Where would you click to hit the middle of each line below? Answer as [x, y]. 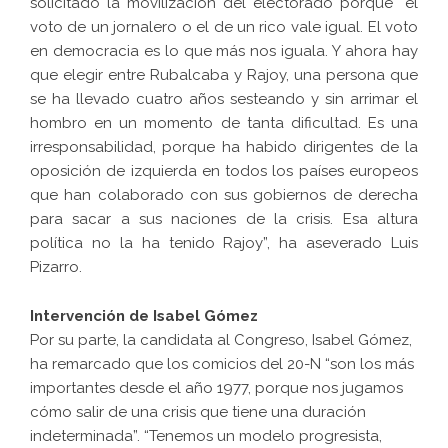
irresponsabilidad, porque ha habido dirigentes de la [224, 147]
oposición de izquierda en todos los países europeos [224, 171]
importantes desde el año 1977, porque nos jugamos [216, 388]
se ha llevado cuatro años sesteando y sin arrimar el [224, 99]
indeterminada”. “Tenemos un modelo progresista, [206, 436]
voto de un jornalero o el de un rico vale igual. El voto [224, 27]
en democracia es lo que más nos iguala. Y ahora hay [224, 51]
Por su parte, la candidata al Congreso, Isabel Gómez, [221, 340]
